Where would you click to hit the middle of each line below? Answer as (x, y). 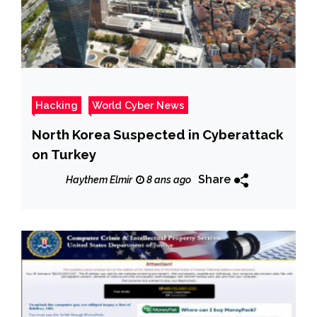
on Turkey (64, 155)
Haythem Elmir (99, 179)
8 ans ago (168, 179)
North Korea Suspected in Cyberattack (157, 135)
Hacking (57, 105)
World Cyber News (138, 105)
